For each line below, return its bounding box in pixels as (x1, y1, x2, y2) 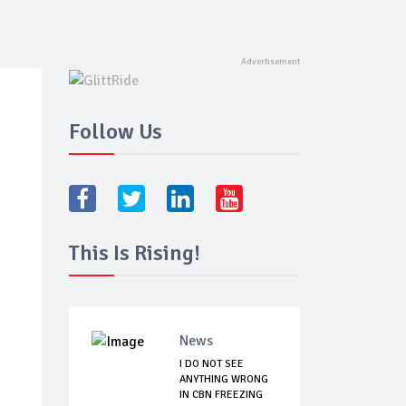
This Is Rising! (69, 239, 200, 267)
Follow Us (69, 118, 162, 146)
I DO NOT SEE (179, 357, 244, 372)
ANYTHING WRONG (179, 372, 268, 387)
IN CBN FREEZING (179, 388, 263, 402)
